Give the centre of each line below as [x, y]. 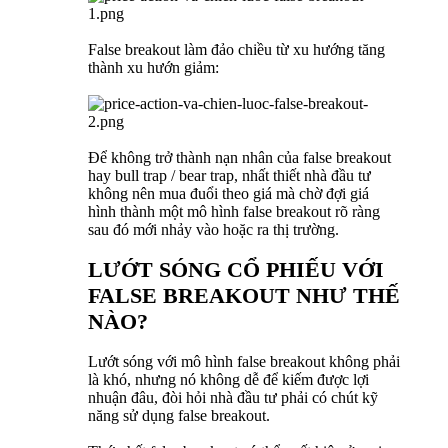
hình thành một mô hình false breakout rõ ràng [234, 212]
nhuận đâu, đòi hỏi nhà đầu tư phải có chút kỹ [233, 398]
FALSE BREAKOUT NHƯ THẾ [244, 296]
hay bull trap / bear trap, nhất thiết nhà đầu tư [229, 176]
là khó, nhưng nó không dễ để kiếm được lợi [228, 380]
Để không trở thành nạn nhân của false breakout [239, 158]
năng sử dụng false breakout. [179, 416]
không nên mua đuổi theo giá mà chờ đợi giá [228, 194]
